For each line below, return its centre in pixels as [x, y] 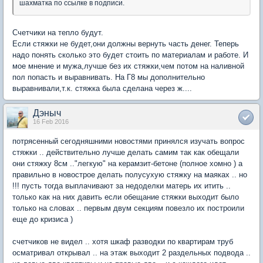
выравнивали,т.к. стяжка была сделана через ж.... [102, 88]
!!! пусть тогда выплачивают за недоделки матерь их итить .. [122, 186]
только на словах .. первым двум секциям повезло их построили [128, 208]
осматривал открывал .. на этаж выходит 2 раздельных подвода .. [131, 253]
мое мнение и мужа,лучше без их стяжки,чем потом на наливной [128, 66]
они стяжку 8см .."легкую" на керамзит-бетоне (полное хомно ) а [127, 163]
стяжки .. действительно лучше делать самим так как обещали [126, 152]
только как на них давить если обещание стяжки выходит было [126, 197]
